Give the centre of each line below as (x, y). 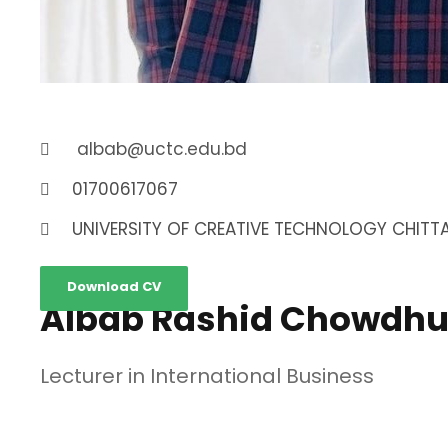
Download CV (114, 286)
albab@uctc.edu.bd (162, 148)
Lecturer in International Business (207, 375)
